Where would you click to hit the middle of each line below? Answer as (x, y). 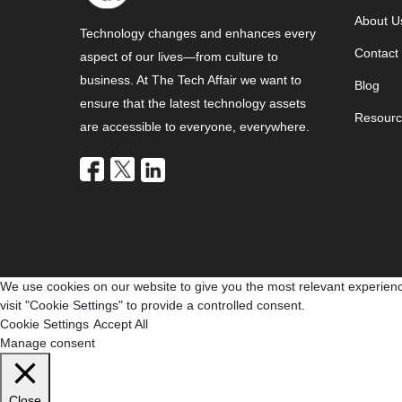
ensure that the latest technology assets (192, 104)
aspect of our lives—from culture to (179, 57)
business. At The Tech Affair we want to (190, 80)
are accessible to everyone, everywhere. (194, 127)
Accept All (121, 323)
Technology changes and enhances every (197, 34)
